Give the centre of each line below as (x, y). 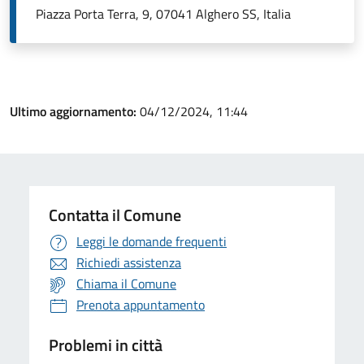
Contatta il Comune (115, 215)
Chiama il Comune (126, 284)
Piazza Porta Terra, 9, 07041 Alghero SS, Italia (163, 14)
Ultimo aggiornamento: (75, 112)
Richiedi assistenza (129, 263)
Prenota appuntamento (141, 305)
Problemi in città (106, 345)
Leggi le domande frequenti (152, 242)
